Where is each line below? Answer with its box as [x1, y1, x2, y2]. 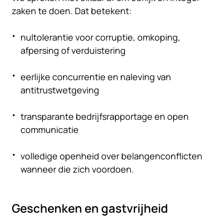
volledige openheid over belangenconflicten [21, 150, 202, 162]
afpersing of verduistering [21, 44, 126, 56]
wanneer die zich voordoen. [21, 163, 134, 175]
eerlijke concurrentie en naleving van [21, 71, 171, 83]
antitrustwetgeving [21, 84, 99, 96]
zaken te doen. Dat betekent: [12, 5, 131, 17]
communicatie [21, 124, 79, 135]
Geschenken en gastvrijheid [12, 200, 168, 216]
